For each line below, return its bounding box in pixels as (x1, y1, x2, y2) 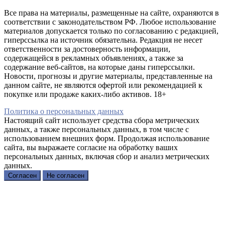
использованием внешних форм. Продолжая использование (4, 134, 209, 143)
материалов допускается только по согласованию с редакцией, (4, 27, 218, 36)
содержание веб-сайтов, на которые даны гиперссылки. (4, 63, 195, 72)
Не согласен (47, 172, 84, 180)
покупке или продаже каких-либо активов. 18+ (4, 90, 166, 99)
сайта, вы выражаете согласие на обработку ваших (4, 143, 178, 152)
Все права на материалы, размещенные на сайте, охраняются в (4, 9, 219, 18)
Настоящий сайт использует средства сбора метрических (4, 116, 199, 125)
